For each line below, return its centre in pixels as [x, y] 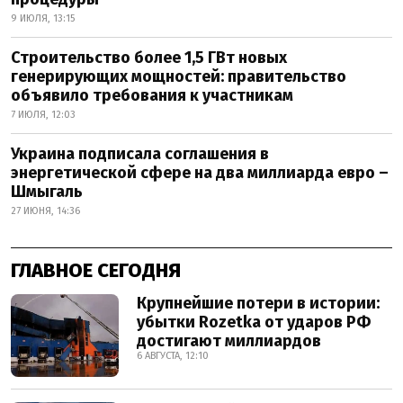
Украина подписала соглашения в [140, 154]
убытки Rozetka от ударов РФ [254, 322]
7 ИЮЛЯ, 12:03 [43, 115]
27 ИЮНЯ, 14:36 [45, 211]
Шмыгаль [47, 192]
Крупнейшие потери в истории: [258, 304]
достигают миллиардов [229, 341]
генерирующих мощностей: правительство [179, 77]
